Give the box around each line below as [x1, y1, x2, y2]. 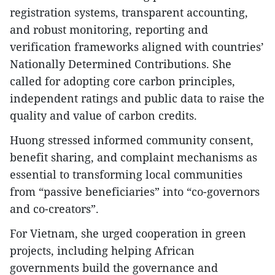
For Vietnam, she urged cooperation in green [10, 226, 246, 241]
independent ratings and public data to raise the [10, 91, 265, 106]
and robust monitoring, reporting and [10, 22, 208, 37]
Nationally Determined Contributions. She [10, 56, 231, 71]
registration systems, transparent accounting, [10, 5, 248, 20]
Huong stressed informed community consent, [10, 133, 254, 147]
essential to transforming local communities [10, 167, 242, 182]
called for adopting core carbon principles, [10, 74, 235, 88]
